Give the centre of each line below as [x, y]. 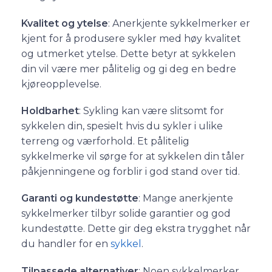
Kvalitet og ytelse [65, 23]
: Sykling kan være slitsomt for [151, 111]
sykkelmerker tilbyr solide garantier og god [126, 214]
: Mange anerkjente [186, 199]
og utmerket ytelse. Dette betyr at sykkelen [128, 53]
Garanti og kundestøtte [80, 199]
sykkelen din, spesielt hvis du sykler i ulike [122, 126]
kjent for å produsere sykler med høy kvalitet [131, 38]
